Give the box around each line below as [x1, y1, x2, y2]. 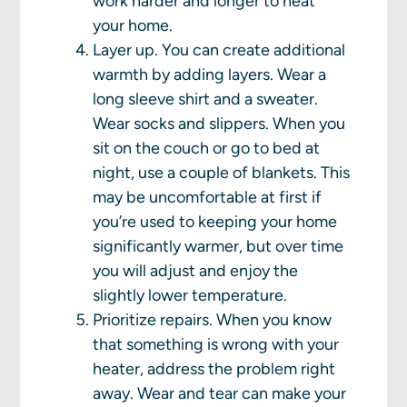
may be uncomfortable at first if [93, 187, 323, 208]
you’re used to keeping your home [93, 212, 338, 233]
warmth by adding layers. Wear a [93, 65, 327, 85]
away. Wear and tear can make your [93, 383, 347, 404]
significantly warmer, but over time [93, 236, 344, 257]
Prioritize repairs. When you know [93, 310, 333, 331]
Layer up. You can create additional [93, 40, 346, 61]
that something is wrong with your [93, 334, 340, 355]
